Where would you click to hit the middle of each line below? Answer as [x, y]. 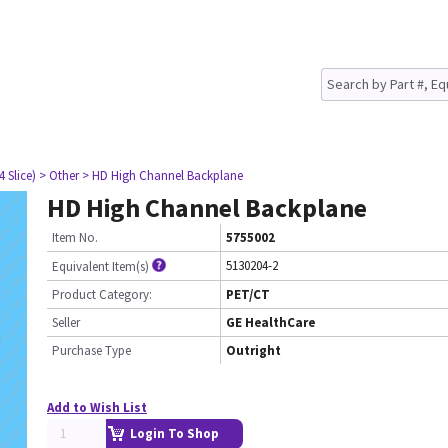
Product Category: [102, 294]
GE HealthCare [270, 322]
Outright [253, 350]
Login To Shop [174, 433]
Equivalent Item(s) [100, 266]
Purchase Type [91, 350]
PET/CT [248, 294]
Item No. [75, 237]
